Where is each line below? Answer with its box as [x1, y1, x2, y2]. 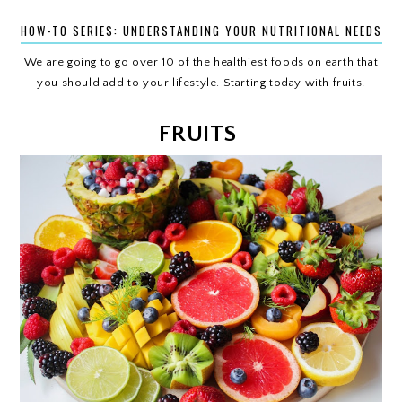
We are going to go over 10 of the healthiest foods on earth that [23, 56, 379, 68]
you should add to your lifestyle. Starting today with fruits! [37, 76, 365, 89]
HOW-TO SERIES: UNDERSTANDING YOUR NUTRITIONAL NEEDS [20, 22, 382, 39]
